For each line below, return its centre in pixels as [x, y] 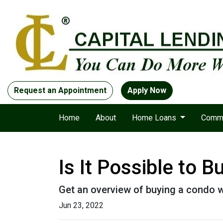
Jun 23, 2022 [81, 205]
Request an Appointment [60, 90]
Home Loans [155, 118]
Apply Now [147, 90]
